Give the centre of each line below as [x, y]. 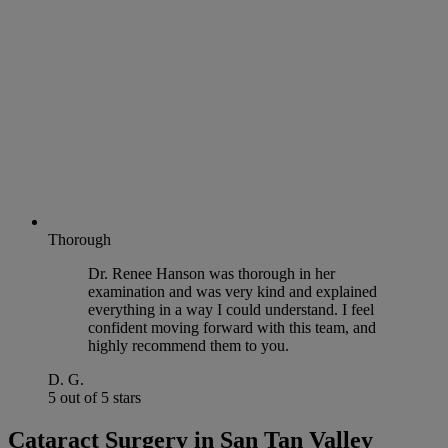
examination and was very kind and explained [232, 292]
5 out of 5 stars [94, 398]
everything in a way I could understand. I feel [231, 310]
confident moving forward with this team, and [232, 328]
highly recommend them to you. [188, 346]
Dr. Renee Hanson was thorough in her [211, 274]
